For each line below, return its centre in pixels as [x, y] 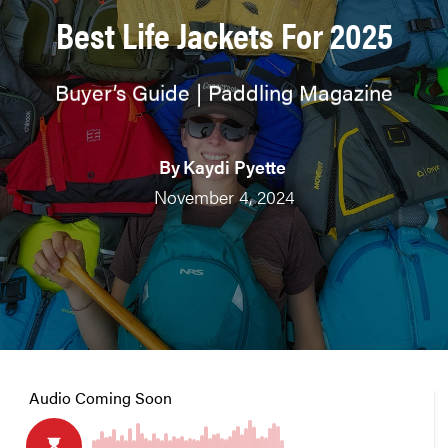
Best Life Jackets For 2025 [224, 33]
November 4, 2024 [224, 197]
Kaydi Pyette [234, 166]
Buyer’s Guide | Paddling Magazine [224, 91]
